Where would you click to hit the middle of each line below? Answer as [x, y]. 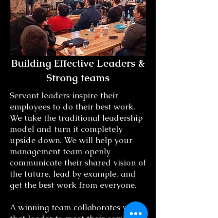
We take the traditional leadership [76, 118]
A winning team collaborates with [75, 207]
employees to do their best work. [73, 107]
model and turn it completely [66, 129]
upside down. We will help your [71, 140]
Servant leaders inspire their [64, 95]
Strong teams [78, 78]
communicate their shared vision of [78, 163]
